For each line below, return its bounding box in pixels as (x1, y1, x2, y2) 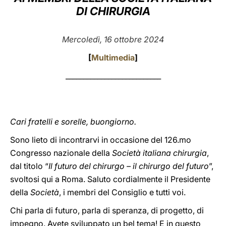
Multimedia (91, 52, 135, 63)
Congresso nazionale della (10, 148, 112, 158)
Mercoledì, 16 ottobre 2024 (62, 34, 164, 44)
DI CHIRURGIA (76, 5, 150, 18)
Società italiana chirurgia (112, 148, 207, 158)
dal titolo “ (10, 161, 48, 171)
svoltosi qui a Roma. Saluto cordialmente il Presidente (10, 174, 210, 184)
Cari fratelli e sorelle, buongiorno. (10, 117, 136, 127)
